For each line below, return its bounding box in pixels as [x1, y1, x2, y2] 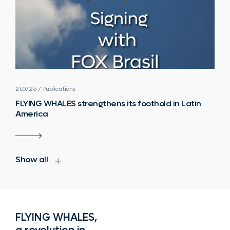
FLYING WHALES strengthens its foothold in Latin [15, 98, 201, 109]
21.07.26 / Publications [15, 85, 75, 93]
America [15, 108, 48, 120]
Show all [15, 155, 48, 165]
